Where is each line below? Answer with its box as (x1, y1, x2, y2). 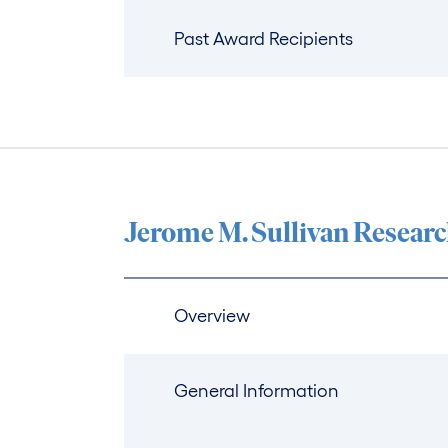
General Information (174, 381, 340, 402)
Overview (174, 306, 251, 327)
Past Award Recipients (174, 29, 354, 50)
